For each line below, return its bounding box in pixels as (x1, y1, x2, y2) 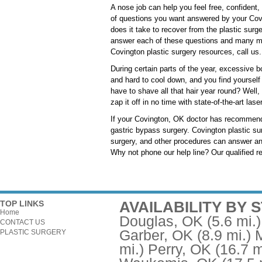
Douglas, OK (119, 213, 203, 229)
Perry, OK (148, 242, 211, 257)
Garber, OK (119, 227, 193, 243)
